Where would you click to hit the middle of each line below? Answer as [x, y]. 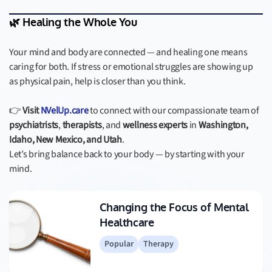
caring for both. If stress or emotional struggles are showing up [131, 67]
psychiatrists [34, 125]
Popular [119, 244]
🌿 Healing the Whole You [73, 22]
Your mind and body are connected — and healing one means [128, 52]
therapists [82, 125]
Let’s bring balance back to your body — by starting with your [127, 154]
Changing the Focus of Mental [174, 208]
